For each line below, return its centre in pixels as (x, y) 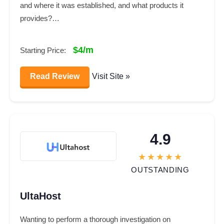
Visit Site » (111, 76)
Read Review (55, 76)
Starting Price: (44, 50)
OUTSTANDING (160, 169)
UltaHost (40, 196)
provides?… (40, 18)
